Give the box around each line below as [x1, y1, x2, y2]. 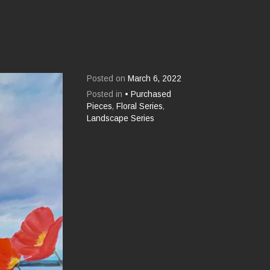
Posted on [87, 74, 128, 83]
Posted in [87, 89, 125, 99]
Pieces [87, 101, 113, 111]
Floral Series [116, 101, 163, 111]
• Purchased [125, 89, 172, 99]
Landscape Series [87, 113, 155, 123]
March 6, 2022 [128, 74, 182, 83]
